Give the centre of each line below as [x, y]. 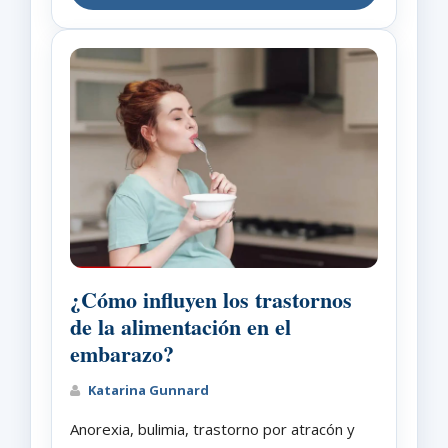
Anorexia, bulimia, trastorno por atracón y [212, 428]
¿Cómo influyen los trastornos [211, 299]
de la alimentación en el [180, 326]
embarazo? [122, 353]
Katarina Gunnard [147, 389]
